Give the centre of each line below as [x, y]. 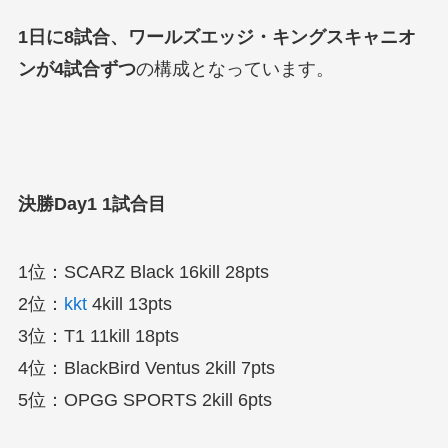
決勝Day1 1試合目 [91, 204]
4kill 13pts [129, 304]
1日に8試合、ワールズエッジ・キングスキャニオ [216, 36]
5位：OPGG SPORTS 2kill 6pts [144, 400]
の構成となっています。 [234, 68]
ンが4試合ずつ [76, 68]
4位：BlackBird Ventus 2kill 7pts [146, 368]
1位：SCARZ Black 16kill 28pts [143, 272]
